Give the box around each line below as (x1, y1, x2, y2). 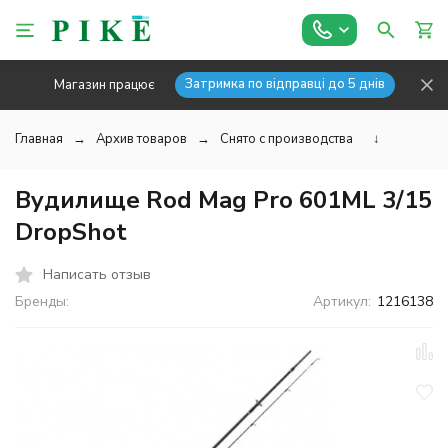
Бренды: (15, 292, 69, 311)
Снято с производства (220, 130, 353, 148)
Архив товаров (96, 130, 187, 148)
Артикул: (313, 292, 372, 311)
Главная (15, 130, 63, 148)
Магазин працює (53, 75, 155, 94)
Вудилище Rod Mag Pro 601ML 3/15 (15, 184, 432, 216)
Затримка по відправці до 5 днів (184, 75, 385, 93)
